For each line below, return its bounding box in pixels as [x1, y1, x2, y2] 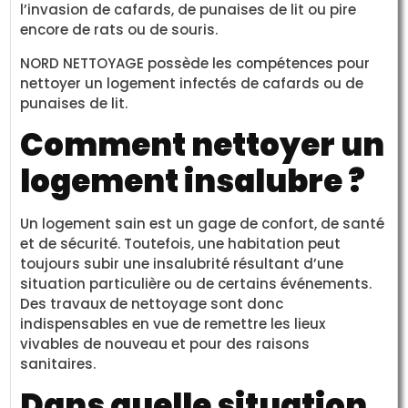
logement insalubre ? [20, 158, 366, 203]
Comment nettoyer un [20, 122, 385, 167]
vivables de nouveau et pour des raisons [20, 333, 311, 353]
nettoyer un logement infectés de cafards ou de [20, 73, 364, 93]
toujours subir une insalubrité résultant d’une [20, 253, 344, 273]
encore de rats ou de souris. [20, 20, 219, 40]
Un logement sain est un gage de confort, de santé [20, 213, 385, 233]
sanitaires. [20, 353, 97, 373]
